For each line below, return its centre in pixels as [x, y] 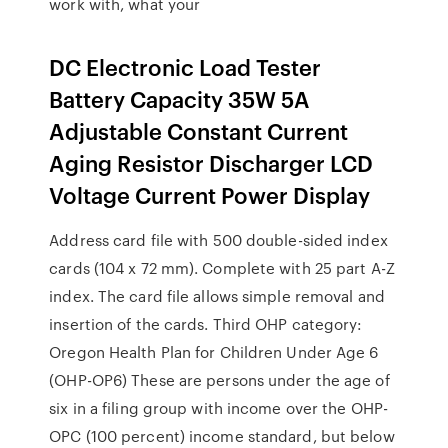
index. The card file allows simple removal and [217, 296]
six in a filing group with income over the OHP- [218, 408]
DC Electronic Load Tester [185, 66]
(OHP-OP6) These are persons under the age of [219, 380]
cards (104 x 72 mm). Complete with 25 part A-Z [222, 268]
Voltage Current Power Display [210, 194]
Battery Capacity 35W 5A [180, 98]
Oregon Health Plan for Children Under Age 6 [214, 352]
